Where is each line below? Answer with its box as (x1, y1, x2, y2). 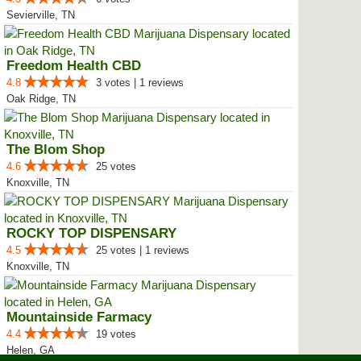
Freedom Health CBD (6, 58, 141, 73)
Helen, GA (6, 344, 55, 356)
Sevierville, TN (6, 9, 75, 21)
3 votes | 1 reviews (96, 77, 184, 89)
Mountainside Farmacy (6, 309, 151, 325)
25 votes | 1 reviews (96, 244, 189, 256)
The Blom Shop (6, 142, 105, 157)
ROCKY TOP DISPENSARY (6, 226, 176, 241)
